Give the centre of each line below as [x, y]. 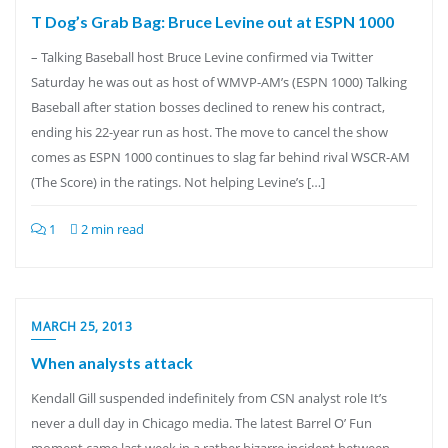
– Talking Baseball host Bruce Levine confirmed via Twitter [202, 57]
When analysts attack [112, 362]
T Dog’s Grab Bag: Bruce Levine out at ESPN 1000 [212, 21]
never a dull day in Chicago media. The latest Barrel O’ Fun [201, 423]
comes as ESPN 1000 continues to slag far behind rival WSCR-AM [220, 157]
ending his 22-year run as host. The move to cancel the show [209, 132]
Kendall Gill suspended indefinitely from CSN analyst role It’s [209, 398]
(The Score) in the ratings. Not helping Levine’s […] [178, 182]
